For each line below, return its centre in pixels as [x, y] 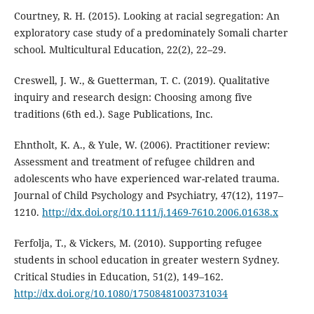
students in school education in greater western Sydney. [146, 260]
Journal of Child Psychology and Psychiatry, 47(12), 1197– [148, 196]
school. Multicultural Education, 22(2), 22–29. [120, 50]
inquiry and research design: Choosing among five [133, 97]
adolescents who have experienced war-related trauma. [146, 179]
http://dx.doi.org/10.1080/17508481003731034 [121, 294]
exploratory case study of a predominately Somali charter [151, 33]
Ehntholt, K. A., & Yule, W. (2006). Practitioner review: [142, 145]
